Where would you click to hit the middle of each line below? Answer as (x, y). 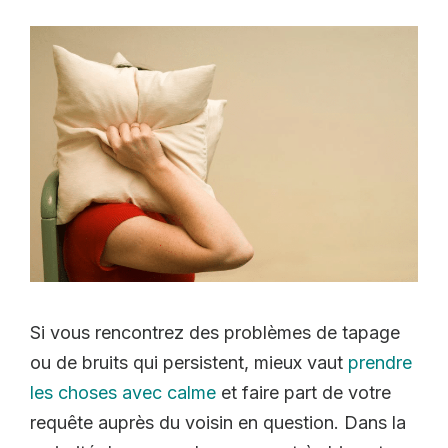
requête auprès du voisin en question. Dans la (218, 422)
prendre (377, 362)
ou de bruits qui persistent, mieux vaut (186, 362)
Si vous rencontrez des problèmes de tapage (215, 332)
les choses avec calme (123, 392)
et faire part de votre (303, 392)
